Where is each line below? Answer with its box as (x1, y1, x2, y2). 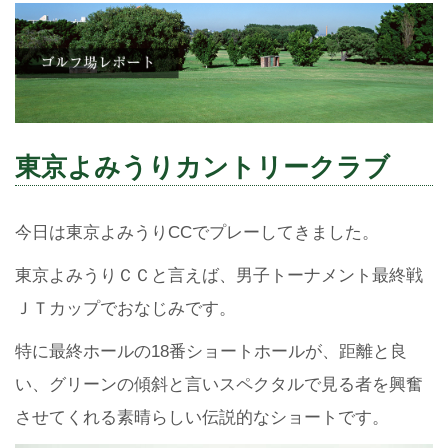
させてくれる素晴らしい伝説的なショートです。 (15, 407, 389, 427)
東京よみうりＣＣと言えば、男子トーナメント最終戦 (15, 265, 423, 285)
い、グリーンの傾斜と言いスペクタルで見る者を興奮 (15, 374, 423, 394)
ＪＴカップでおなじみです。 (15, 298, 236, 318)
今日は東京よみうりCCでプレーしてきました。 (15, 222, 379, 242)
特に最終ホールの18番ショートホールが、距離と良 (15, 341, 407, 361)
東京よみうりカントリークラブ (15, 151, 390, 182)
